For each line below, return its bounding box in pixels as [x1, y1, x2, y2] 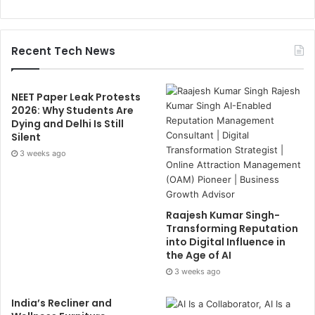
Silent [11, 129, 41, 144]
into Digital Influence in [166, 234, 286, 249]
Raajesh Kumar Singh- [166, 207, 281, 222]
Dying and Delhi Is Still [11, 116, 124, 131]
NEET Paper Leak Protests [11, 89, 141, 104]
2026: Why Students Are [11, 103, 134, 117]
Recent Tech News [11, 43, 115, 58]
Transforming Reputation [166, 221, 299, 236]
